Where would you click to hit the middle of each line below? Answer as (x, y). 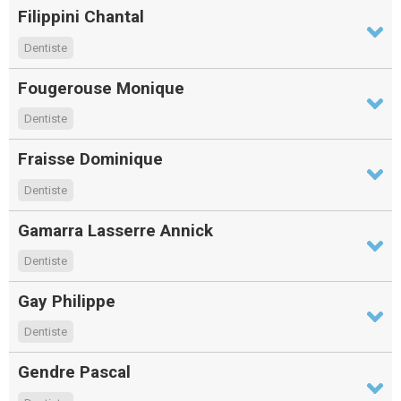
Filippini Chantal (81, 17)
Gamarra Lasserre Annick (115, 230)
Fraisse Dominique (90, 159)
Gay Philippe (67, 301)
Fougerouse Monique (101, 88)
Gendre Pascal (74, 372)
